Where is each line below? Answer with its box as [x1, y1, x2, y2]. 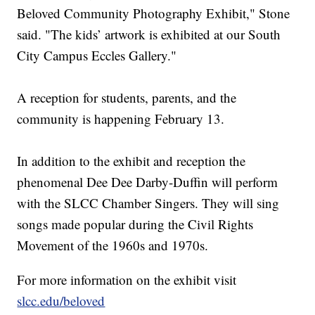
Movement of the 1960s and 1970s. [17, 236, 209, 255]
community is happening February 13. [17, 110, 225, 128]
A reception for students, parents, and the [17, 89, 237, 107]
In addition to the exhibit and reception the [17, 152, 246, 170]
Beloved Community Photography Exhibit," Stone [17, 4, 290, 22]
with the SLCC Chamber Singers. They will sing [17, 194, 280, 212]
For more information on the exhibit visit [17, 271, 237, 289]
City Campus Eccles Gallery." [17, 46, 177, 65]
